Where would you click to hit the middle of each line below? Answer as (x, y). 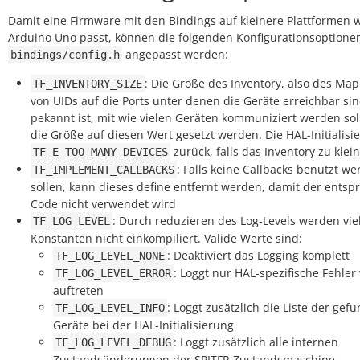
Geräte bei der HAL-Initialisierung (143, 325)
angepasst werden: (175, 54)
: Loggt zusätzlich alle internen (256, 342)
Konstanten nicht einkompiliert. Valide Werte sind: (166, 238)
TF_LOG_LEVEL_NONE (110, 256)
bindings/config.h (65, 55)
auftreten (78, 290)
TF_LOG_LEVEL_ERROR (113, 273)
